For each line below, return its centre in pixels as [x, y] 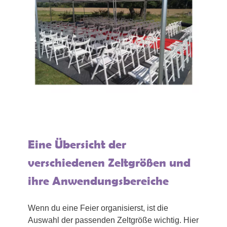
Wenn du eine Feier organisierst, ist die [98, 208]
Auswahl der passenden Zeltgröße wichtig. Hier [113, 220]
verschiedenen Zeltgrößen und [109, 162]
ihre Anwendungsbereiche [98, 180]
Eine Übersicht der [77, 144]
